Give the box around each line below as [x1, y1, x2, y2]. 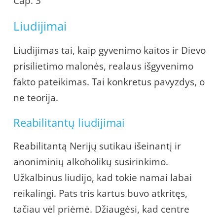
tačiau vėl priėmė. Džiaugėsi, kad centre [13, 202, 189, 216]
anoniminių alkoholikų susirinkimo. [13, 155, 168, 168]
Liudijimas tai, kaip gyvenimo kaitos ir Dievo [13, 43, 206, 57]
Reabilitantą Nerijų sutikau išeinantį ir [13, 139, 181, 152]
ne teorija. [13, 91, 58, 104]
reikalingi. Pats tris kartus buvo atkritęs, [13, 186, 187, 200]
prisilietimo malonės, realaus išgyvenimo [13, 59, 193, 73]
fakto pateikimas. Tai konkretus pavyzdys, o [13, 75, 205, 88]
